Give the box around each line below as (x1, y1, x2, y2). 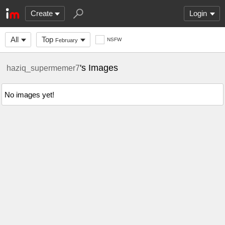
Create (31, 9, 53, 18)
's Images (80, 63, 118, 73)
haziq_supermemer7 (7, 63, 80, 72)
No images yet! (5, 90, 54, 99)
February (55, 37, 78, 43)
